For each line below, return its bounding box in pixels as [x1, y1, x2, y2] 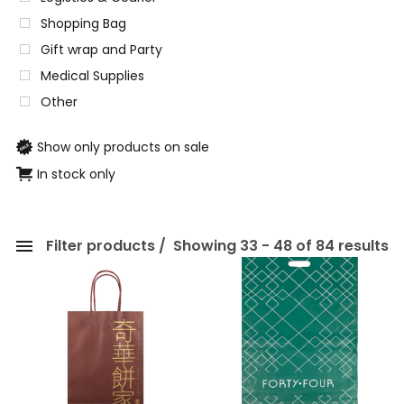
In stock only [37, 164, 115, 183]
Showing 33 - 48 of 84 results [170, 235, 389, 257]
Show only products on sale [37, 137, 209, 156]
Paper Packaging [34, 358, 139, 377]
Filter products [46, 235, 155, 257]
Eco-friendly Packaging [34, 332, 179, 351]
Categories [14, 260, 89, 279]
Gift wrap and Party [41, 41, 162, 59]
